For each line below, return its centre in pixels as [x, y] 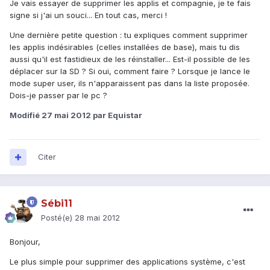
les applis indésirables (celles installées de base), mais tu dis [125, 47]
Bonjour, [25, 242]
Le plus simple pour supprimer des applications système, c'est [127, 262]
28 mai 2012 [97, 218]
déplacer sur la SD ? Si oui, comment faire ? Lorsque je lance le [130, 71]
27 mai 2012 [66, 115]
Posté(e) [58, 218]
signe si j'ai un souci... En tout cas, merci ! [88, 15]
